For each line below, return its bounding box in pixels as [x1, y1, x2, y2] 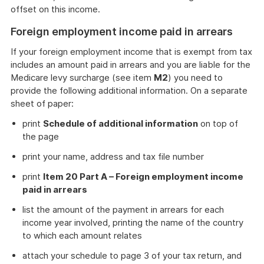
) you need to [168, 72, 223, 83]
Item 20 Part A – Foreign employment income [43, 171, 243, 182]
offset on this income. [11, 4, 100, 15]
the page [22, 131, 59, 142]
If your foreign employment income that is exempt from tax [11, 46, 252, 57]
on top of [198, 118, 238, 129]
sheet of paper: [11, 98, 74, 109]
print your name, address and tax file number [22, 151, 204, 162]
